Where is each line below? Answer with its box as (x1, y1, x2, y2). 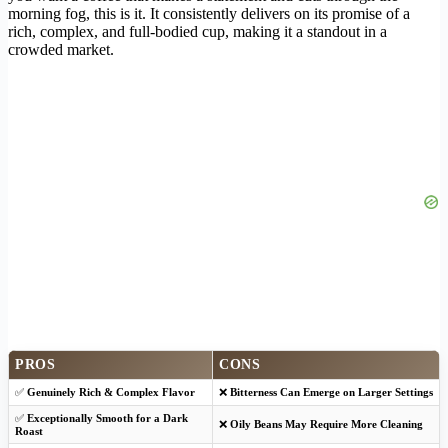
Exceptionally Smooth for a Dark (27, 411, 188, 424)
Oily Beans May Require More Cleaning (230, 417, 423, 430)
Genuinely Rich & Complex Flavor (27, 385, 195, 398)
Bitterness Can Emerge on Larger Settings (230, 385, 433, 398)
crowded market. (8, 40, 114, 58)
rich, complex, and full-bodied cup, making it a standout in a (8, 22, 387, 40)
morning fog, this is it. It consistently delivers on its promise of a (8, 4, 410, 22)
